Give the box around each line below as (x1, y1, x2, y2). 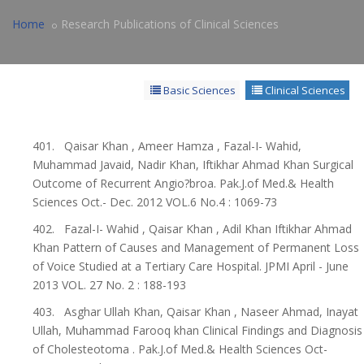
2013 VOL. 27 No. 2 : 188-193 (32, 277, 186, 292)
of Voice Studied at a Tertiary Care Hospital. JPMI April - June (32, 258, 349, 274)
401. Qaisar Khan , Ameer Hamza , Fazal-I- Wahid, (32, 138, 301, 154)
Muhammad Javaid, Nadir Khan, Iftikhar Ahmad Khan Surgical (32, 157, 353, 172)
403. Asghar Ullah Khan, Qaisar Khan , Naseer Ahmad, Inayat (32, 304, 358, 319)
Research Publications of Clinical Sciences (61, 16, 279, 32)
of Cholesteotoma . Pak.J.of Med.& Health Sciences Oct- (32, 341, 327, 357)
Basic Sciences (161, 83, 236, 97)
